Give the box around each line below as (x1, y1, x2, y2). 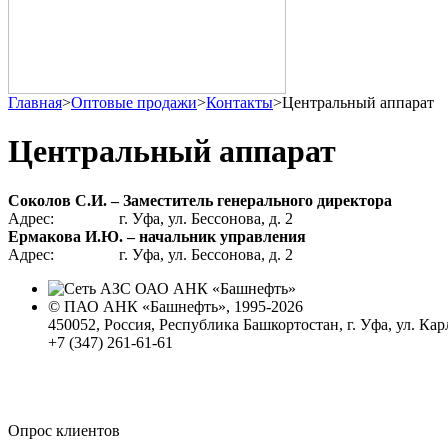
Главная (8, 94, 62, 111)
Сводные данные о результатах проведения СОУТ (48, 369, 390, 387)
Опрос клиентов (8, 421, 120, 439)
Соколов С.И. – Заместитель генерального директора (8, 191, 392, 209)
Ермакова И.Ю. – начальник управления (8, 227, 306, 245)
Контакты (206, 94, 273, 111)
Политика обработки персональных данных (48, 351, 349, 369)
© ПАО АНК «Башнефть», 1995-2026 (48, 297, 303, 315)
